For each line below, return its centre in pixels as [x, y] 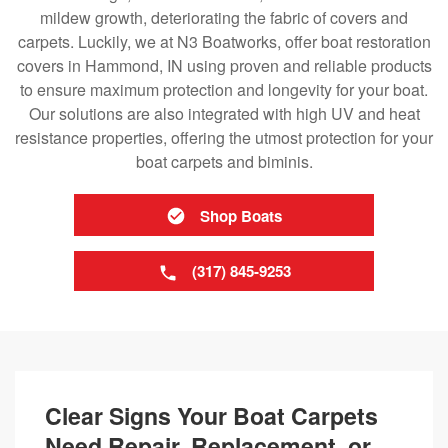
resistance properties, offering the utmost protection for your [224, 137]
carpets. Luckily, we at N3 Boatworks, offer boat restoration [224, 41]
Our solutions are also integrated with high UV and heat [224, 113]
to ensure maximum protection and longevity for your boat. [224, 89]
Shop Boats [241, 215]
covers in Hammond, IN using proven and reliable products [224, 65]
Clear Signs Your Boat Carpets [211, 415]
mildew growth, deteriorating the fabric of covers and [224, 17]
